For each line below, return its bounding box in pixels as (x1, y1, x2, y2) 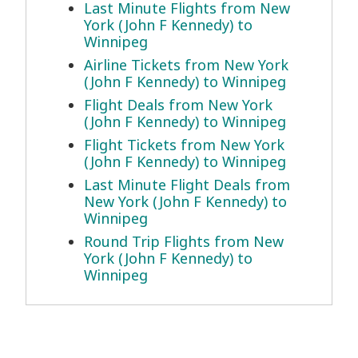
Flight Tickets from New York (84, 135, 284, 155)
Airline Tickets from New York (84, 55, 288, 75)
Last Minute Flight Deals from (84, 175, 290, 195)
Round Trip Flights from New (84, 232, 284, 252)
